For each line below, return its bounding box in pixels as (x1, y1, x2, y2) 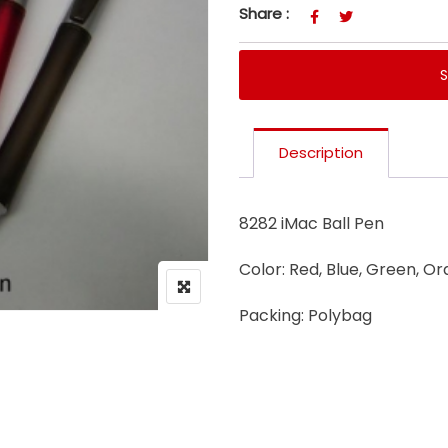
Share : (239, 2, 289, 24)
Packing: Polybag (239, 303, 372, 327)
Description (279, 141, 363, 163)
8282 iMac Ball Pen (239, 211, 384, 235)
